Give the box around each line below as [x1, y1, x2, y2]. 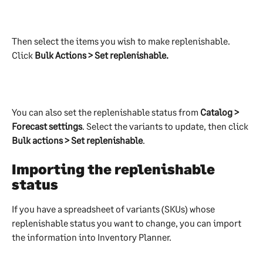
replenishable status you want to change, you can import [12, 217, 243, 229]
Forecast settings [12, 120, 82, 131]
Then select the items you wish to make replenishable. [12, 35, 232, 47]
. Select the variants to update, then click [82, 120, 250, 131]
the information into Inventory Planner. [12, 231, 171, 243]
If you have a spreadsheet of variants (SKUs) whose [12, 203, 217, 215]
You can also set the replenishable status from [12, 106, 200, 117]
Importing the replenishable [12, 160, 218, 178]
